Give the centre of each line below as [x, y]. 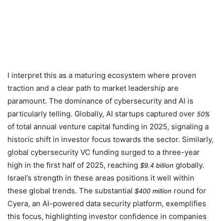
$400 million [153, 191]
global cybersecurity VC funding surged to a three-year [104, 152]
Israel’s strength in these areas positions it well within [101, 178]
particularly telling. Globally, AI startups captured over [102, 113]
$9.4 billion [157, 165]
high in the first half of [47, 165]
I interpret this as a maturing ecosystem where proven [102, 75]
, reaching [122, 165]
